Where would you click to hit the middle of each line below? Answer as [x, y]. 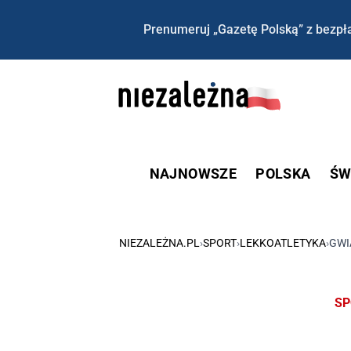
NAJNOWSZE [193, 173]
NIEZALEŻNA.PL [159, 242]
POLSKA [283, 173]
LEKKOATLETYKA [283, 242]
